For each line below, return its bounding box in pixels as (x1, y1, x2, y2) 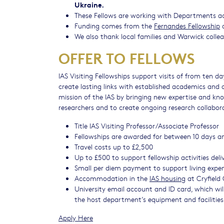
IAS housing (149, 172, 185, 183)
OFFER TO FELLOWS (58, 47, 195, 68)
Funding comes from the (74, 20, 154, 30)
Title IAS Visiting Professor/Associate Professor (74, 120, 219, 130)
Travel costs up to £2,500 (74, 141, 153, 151)
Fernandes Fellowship (154, 20, 220, 30)
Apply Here (58, 212, 93, 222)
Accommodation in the (74, 172, 149, 183)
